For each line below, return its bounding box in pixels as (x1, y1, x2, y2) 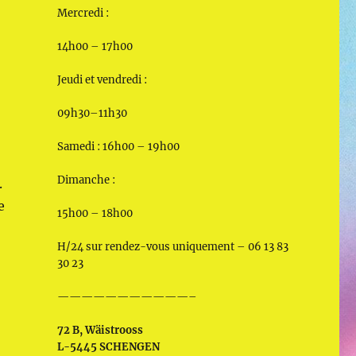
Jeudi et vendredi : (56, 72, 147, 87)
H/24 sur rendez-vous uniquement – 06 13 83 (56, 239, 288, 253)
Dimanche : (56, 172, 115, 187)
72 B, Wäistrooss (56, 323, 143, 337)
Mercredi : (56, 6, 109, 20)
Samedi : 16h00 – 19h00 (56, 139, 180, 153)
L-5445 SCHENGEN (56, 339, 160, 354)
